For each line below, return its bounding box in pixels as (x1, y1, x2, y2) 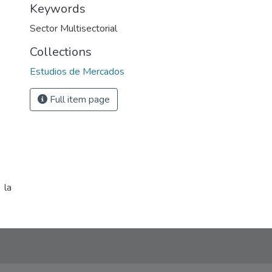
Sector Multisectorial (30, 22, 117, 35)
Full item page (47, 93, 110, 106)
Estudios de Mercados (30, 65, 124, 78)
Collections (30, 44, 92, 60)
